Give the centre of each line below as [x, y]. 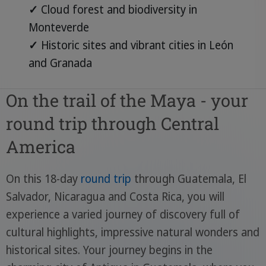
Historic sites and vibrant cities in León [135, 45]
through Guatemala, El [189, 179]
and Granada [60, 63]
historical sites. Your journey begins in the [109, 250]
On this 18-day [43, 179]
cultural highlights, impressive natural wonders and [132, 232]
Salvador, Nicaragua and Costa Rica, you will [115, 197]
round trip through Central [112, 124]
